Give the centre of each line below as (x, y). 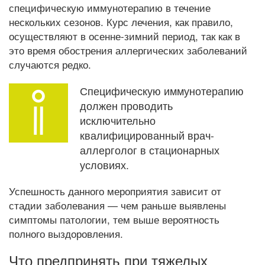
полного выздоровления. (66, 233)
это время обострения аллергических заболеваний (128, 50)
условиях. (104, 165)
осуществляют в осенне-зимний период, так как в (125, 36)
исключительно (118, 120)
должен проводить (126, 106)
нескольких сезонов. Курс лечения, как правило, (121, 22)
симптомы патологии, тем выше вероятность (114, 219)
